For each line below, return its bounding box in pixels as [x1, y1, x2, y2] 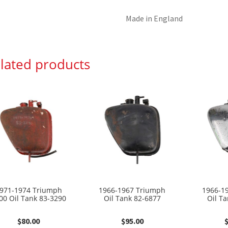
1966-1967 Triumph [99, 185, 166, 195]
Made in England [126, 13, 183, 24]
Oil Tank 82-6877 [103, 193, 161, 203]
